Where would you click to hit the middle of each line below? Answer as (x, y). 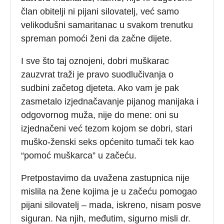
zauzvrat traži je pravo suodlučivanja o (97, 74)
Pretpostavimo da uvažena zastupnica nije (105, 178)
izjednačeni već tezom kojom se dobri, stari (107, 128)
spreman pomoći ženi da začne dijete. (97, 38)
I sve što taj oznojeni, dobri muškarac (95, 61)
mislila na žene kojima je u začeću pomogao (109, 191)
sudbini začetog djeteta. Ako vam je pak (100, 88)
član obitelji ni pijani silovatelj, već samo (100, 11)
